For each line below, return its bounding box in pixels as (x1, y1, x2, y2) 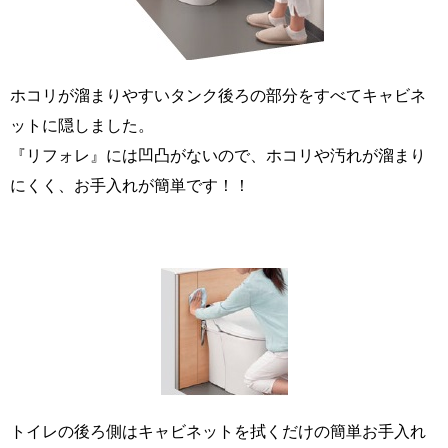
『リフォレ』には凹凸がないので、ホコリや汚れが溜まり (10, 144, 426, 165)
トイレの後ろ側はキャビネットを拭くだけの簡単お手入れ (10, 420, 426, 441)
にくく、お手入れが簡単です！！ (10, 174, 250, 195)
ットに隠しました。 (10, 114, 154, 135)
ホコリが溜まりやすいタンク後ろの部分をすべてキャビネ (10, 84, 426, 105)
